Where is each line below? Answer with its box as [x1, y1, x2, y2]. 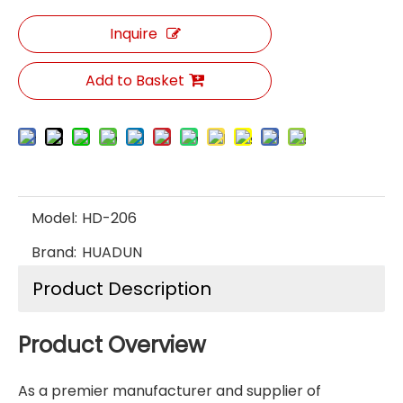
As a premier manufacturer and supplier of [18, 380, 321, 401]
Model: [31, 208, 77, 228]
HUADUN [82, 242, 142, 263]
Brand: [31, 242, 76, 263]
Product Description [32, 276, 211, 301]
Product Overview [18, 329, 206, 360]
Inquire [109, 23, 157, 44]
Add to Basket [85, 70, 184, 91]
